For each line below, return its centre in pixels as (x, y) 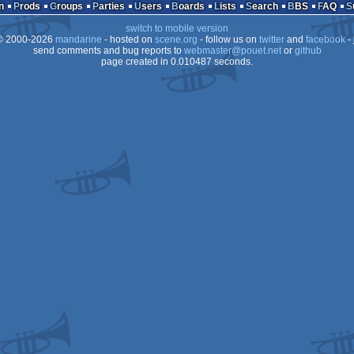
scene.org (176, 40)
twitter (271, 40)
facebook (325, 40)
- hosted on (128, 40)
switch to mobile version (177, 28)
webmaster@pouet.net (232, 51)
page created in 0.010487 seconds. (177, 62)
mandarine (78, 40)
